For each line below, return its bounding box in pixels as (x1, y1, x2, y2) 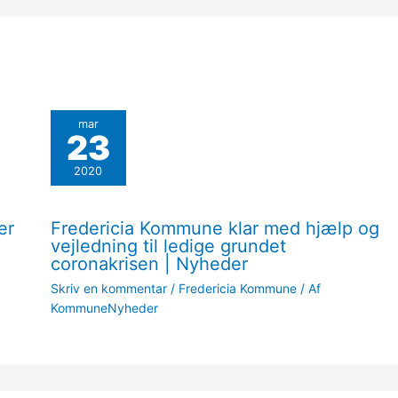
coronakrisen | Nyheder (50, 252, 248, 275)
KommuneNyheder (50, 299, 158, 315)
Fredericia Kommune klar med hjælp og (50, 217, 379, 239)
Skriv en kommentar (50, 280, 167, 296)
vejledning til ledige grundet (50, 235, 286, 257)
